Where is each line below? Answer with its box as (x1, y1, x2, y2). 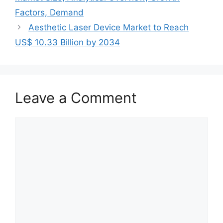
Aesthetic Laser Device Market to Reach (28, 22, 189, 32)
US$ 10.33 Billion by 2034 (15, 37, 120, 47)
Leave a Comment (15, 89, 137, 107)
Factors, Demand (15, 7, 84, 17)
